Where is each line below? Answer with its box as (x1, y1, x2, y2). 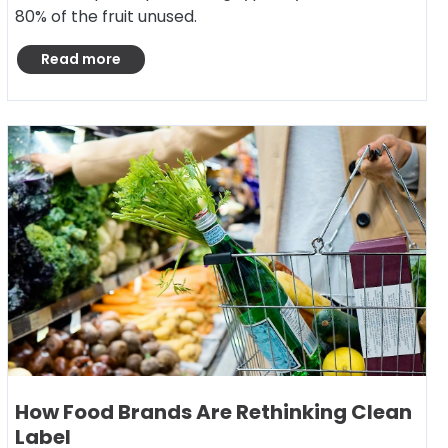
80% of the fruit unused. (15, 5, 197, 28)
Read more (41, 49, 121, 69)
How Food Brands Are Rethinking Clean (15, 398, 412, 426)
